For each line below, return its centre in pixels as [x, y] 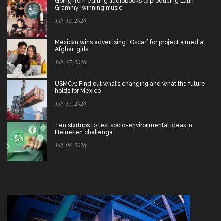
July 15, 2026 [71, 103]
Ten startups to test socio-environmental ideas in [124, 126]
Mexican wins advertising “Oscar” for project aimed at [130, 43]
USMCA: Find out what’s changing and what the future [130, 84]
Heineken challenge [84, 132]
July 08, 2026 [71, 145]
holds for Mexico [78, 91]
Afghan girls [72, 50]
